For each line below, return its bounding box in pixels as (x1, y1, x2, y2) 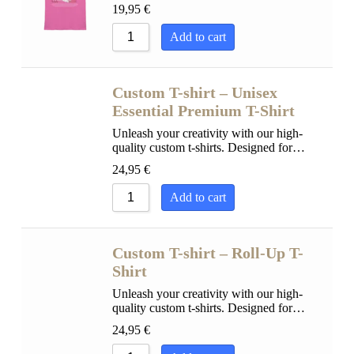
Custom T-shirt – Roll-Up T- (111, 243, 303, 262)
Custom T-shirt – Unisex (111, 83, 277, 101)
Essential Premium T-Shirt (111, 101, 295, 119)
